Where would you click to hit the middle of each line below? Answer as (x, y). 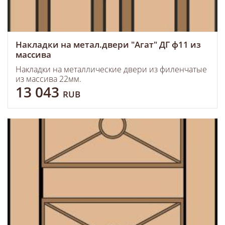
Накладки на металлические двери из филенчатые (111, 69)
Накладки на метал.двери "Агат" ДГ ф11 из (108, 44)
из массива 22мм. (48, 79)
